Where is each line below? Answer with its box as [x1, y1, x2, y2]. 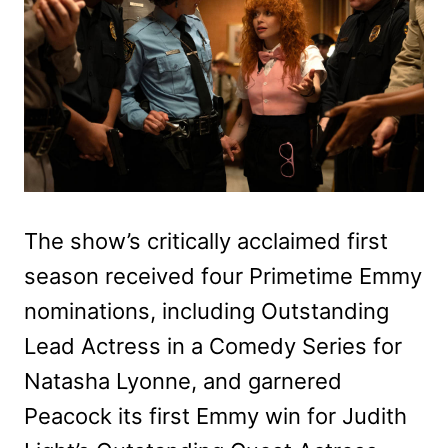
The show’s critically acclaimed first [24, 227, 388, 254]
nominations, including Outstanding [24, 297, 389, 324]
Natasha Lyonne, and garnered [24, 367, 342, 394]
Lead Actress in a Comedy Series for [24, 332, 402, 359]
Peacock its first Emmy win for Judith [24, 402, 407, 429]
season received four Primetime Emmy [24, 262, 422, 289]
